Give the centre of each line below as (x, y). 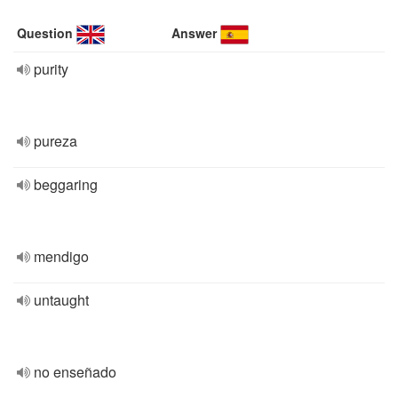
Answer (195, 33)
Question (45, 33)
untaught (61, 300)
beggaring (66, 184)
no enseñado (75, 372)
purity (51, 69)
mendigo (61, 256)
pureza (56, 141)
